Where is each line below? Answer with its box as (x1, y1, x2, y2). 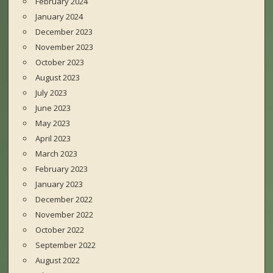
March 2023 (35, 148, 78, 160)
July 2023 (35, 87, 68, 99)
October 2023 (35, 57, 85, 68)
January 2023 (35, 179, 83, 190)
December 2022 (35, 194, 93, 205)
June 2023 (35, 102, 71, 114)
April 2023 (35, 133, 71, 144)
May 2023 (35, 118, 71, 129)
